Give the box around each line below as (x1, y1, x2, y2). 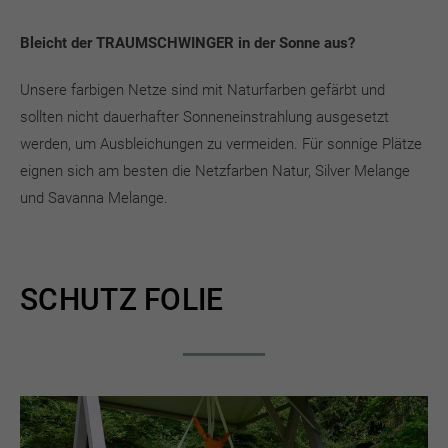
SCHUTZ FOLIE (20, 281, 224, 317)
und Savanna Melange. (20, 188, 168, 207)
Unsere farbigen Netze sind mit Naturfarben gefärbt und (20, 80, 385, 99)
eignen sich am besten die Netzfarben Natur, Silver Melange (20, 161, 410, 180)
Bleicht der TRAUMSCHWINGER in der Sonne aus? (20, 33, 355, 52)
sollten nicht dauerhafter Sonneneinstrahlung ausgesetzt (20, 107, 389, 126)
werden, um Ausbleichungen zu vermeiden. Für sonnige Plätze (20, 134, 422, 153)
